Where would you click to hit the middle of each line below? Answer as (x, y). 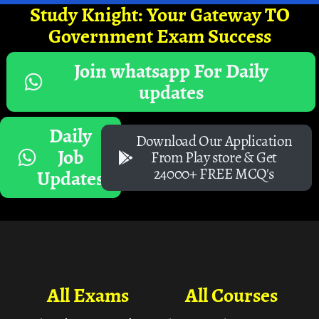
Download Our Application (214, 141)
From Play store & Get (214, 157)
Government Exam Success (159, 37)
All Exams (88, 295)
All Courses (231, 295)
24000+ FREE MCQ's (214, 173)
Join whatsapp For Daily (171, 72)
